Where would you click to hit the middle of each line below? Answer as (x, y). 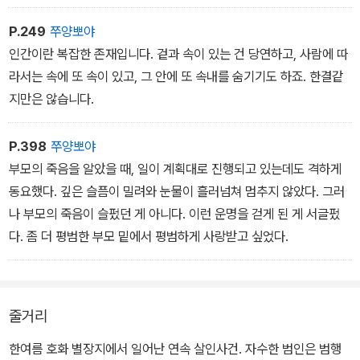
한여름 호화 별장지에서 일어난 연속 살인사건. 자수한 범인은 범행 (175, 348)
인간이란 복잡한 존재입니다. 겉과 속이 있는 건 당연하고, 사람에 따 (178, 53)
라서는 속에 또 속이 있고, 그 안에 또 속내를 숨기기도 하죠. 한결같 (176, 76)
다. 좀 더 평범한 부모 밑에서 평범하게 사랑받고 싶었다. (149, 236)
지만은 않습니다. (51, 98)
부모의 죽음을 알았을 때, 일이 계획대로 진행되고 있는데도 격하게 (175, 168)
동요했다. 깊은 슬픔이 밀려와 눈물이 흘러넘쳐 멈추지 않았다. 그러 (177, 191)
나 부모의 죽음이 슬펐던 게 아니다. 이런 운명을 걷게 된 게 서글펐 (174, 213)
